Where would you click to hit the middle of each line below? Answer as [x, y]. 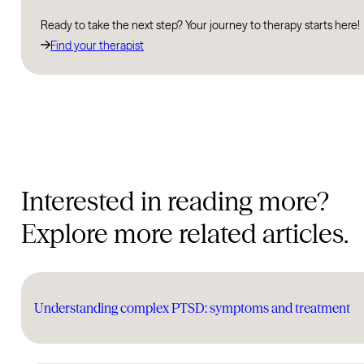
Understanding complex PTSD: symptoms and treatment [193, 308]
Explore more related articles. [185, 234]
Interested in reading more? [175, 201]
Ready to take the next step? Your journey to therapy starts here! [201, 26]
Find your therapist [97, 46]
